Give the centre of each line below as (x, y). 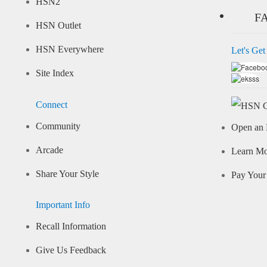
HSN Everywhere (69, 50)
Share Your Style (67, 174)
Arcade (49, 150)
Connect (51, 105)
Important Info (63, 205)
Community (58, 126)
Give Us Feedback (71, 251)
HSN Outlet (58, 26)
